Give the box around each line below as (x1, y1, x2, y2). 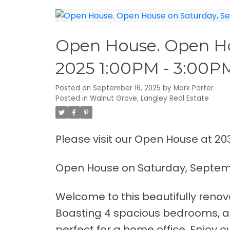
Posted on (55, 83, 93, 93)
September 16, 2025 (92, 83, 161, 93)
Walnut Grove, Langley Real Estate (89, 93, 209, 104)
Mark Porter (173, 83, 214, 93)
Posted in (55, 93, 88, 104)
